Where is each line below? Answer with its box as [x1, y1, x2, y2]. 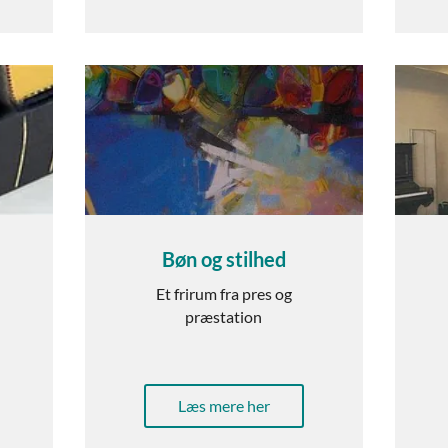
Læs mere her [177, 396, 270, 416]
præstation [185, 307, 263, 327]
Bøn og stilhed [161, 247, 286, 272]
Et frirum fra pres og [155, 284, 292, 304]
